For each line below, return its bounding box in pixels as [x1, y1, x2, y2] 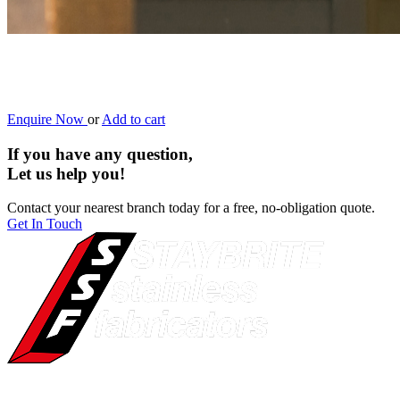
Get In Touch [7, 216, 82, 232]
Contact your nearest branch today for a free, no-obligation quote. [7, 200, 375, 216]
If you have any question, [7, 144, 193, 163]
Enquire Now [7, 111, 87, 127]
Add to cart [102, 111, 165, 127]
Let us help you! [7, 163, 125, 183]
